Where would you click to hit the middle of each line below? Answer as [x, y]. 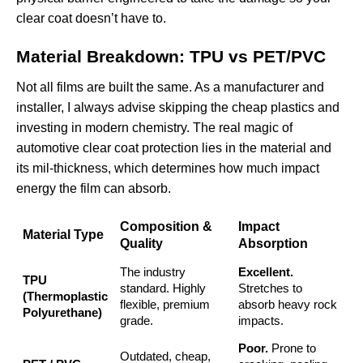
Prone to [292, 348]
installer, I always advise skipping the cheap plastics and [178, 108]
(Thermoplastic [65, 297]
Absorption [273, 244]
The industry [152, 272]
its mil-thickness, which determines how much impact [168, 169]
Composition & [166, 227]
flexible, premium [164, 305]
